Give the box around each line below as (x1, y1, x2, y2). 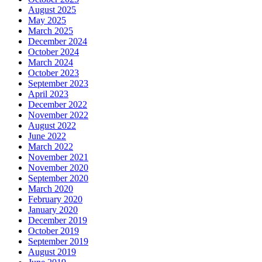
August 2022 (28, 120, 76, 130)
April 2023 (28, 88, 68, 99)
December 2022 (28, 99, 87, 109)
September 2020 (28, 173, 88, 183)
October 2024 (28, 46, 79, 57)
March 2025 (28, 25, 73, 36)
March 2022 (28, 141, 73, 151)
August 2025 (28, 4, 76, 15)
